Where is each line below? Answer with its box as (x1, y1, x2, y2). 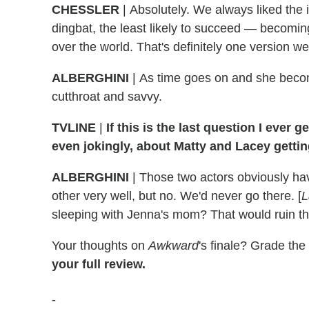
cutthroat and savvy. (52, 90, 162, 104)
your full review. (52, 257, 146, 272)
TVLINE (52, 121, 96, 135)
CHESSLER (52, 3, 119, 17)
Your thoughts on (52, 239, 148, 253)
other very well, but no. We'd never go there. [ (52, 189, 301, 203)
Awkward (148, 239, 199, 253)
